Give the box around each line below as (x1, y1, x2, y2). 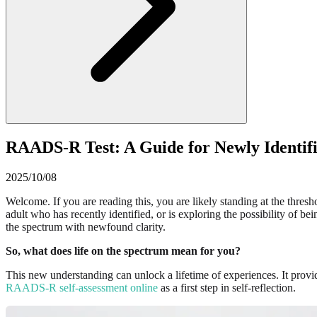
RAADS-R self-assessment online (6, 281, 158, 294)
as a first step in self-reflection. (158, 281, 296, 294)
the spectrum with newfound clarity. (6, 220, 166, 233)
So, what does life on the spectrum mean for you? (6, 244, 241, 257)
